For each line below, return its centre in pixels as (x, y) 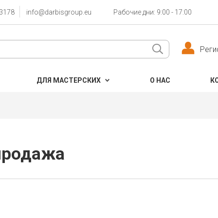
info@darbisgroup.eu (59, 12)
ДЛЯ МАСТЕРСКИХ (69, 80)
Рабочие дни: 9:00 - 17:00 (153, 12)
